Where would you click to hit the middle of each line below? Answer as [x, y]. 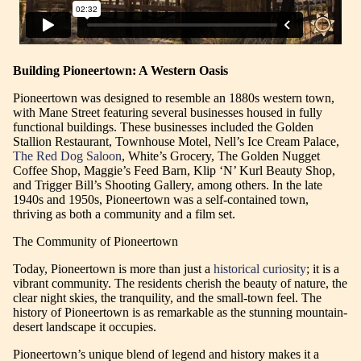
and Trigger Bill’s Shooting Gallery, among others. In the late [168, 185]
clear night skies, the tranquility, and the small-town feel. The [167, 298]
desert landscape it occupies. [85, 327]
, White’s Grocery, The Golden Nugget [221, 156]
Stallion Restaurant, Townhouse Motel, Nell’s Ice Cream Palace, [176, 142]
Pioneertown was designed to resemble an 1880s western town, [174, 98]
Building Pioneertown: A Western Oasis [120, 71]
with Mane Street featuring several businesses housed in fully [168, 113]
